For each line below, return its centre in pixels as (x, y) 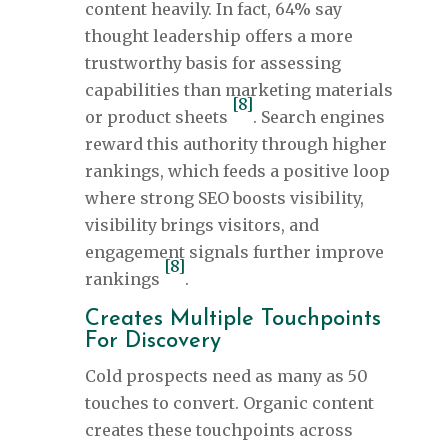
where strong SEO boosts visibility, (224, 198)
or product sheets (158, 117)
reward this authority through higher (235, 144)
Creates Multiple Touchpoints (232, 320)
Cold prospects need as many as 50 (226, 376)
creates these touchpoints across (218, 430)
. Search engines (318, 117)
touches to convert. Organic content (229, 403)
